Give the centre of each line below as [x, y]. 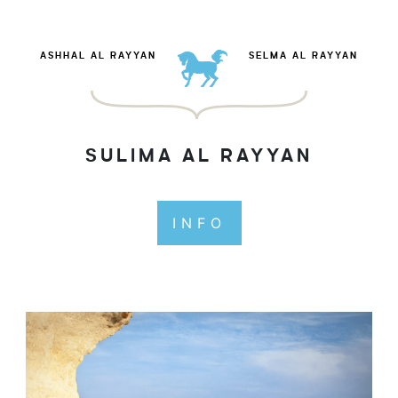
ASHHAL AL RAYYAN [98, 56]
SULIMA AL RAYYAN [199, 156]
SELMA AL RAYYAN [304, 56]
